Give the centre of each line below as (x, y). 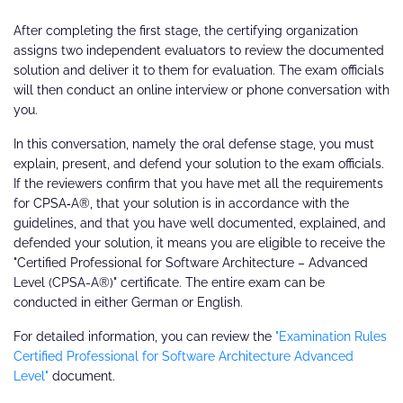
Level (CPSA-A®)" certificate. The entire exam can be (169, 283)
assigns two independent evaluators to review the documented (199, 51)
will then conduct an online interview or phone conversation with (201, 90)
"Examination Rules (331, 337)
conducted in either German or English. (128, 303)
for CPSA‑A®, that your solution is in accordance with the (181, 204)
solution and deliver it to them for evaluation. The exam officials (199, 71)
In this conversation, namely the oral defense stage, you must (194, 144)
